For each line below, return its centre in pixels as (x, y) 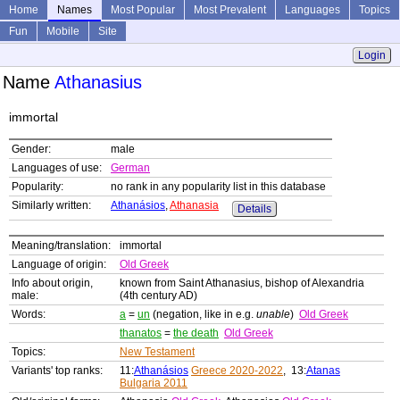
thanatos (141, 333)
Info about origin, (52, 283)
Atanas (323, 371)
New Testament (157, 352)
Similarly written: (51, 206)
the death (196, 333)
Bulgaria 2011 (154, 383)
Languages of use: (57, 168)
